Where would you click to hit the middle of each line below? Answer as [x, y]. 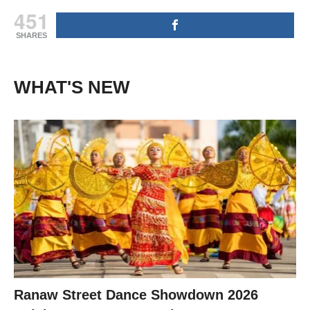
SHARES [31, 35]
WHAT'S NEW [72, 87]
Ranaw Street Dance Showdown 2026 [136, 295]
